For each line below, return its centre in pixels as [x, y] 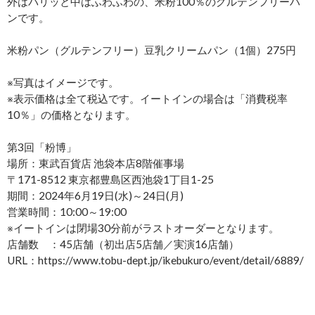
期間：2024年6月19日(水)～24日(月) [95, 196]
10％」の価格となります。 [71, 115]
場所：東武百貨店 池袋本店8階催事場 [96, 163]
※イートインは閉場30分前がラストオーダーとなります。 [143, 228]
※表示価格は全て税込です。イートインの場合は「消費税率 [147, 99]
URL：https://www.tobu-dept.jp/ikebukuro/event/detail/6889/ [155, 261]
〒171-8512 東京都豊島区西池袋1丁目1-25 [110, 180]
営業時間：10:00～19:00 [67, 212]
